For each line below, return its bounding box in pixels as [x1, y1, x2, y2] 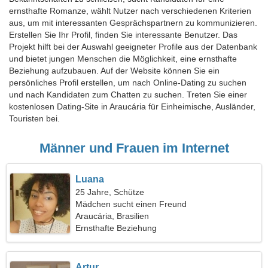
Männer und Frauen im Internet [39, 141, 229, 156]
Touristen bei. [9, 114, 60, 123]
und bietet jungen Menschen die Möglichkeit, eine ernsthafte [9, 54, 237, 63]
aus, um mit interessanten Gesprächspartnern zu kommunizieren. [9, 18, 257, 28]
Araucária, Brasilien [75, 211, 150, 221]
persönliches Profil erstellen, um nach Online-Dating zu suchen [9, 78, 246, 87]
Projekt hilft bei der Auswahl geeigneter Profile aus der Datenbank [9, 42, 257, 51]
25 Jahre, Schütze [75, 187, 145, 197]
